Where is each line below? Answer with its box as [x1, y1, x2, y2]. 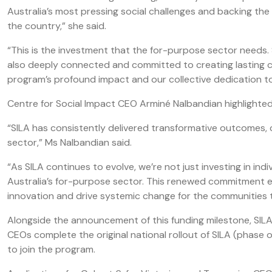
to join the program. [7, 243, 95, 256]
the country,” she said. [7, 19, 106, 32]
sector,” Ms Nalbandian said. [7, 136, 132, 149]
